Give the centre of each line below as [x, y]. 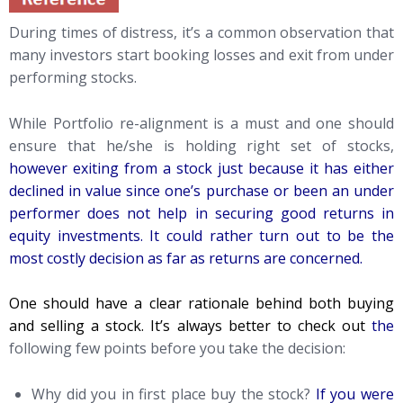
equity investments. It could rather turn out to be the [201, 235]
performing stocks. [73, 78]
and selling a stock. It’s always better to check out [187, 326]
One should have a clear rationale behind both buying [201, 304]
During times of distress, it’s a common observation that [201, 33]
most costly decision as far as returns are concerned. [186, 258]
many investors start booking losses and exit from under [201, 55]
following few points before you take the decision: [177, 349]
